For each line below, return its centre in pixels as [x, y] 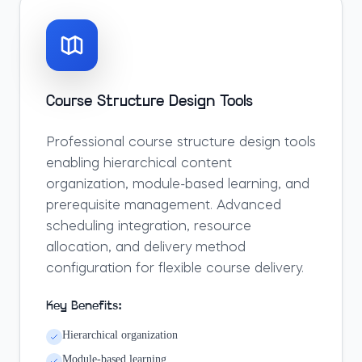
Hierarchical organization [120, 335]
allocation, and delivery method [146, 248]
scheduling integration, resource [149, 227]
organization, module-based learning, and [178, 185]
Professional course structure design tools [181, 143]
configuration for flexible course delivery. [175, 269]
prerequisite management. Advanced [164, 206]
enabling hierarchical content [139, 164]
